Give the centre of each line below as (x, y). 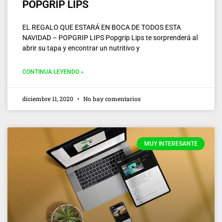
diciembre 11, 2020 (49, 98)
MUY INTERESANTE (171, 143)
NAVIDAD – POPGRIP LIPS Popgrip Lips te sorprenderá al (110, 37)
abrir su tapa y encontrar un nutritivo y (81, 48)
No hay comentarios (111, 98)
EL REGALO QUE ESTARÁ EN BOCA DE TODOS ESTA (102, 27)
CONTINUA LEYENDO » (53, 72)
